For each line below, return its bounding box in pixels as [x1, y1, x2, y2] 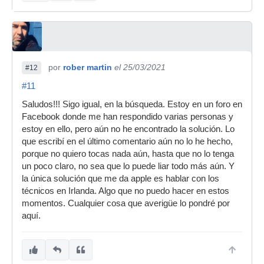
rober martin [63, 62, 112, 72]
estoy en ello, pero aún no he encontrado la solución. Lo [22, 124, 235, 134]
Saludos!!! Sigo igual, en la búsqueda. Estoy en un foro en [22, 99, 242, 109]
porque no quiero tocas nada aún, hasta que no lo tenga [22, 148, 234, 159]
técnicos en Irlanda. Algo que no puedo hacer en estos [22, 186, 229, 196]
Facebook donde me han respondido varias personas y [22, 111, 233, 121]
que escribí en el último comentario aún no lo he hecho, [22, 136, 233, 146]
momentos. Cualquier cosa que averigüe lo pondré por [22, 198, 230, 208]
